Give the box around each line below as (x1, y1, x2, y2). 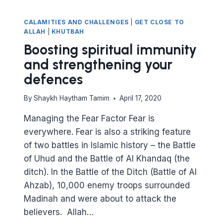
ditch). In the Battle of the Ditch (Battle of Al (24, 167, 197, 177)
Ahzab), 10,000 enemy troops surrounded (24, 180, 190, 191)
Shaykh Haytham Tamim (34, 94, 110, 103)
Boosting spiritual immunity (24, 41, 197, 58)
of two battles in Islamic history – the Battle (24, 140, 196, 151)
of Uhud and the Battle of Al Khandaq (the (24, 154, 190, 164)
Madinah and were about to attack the (24, 194, 176, 204)
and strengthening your (24, 55, 172, 73)
